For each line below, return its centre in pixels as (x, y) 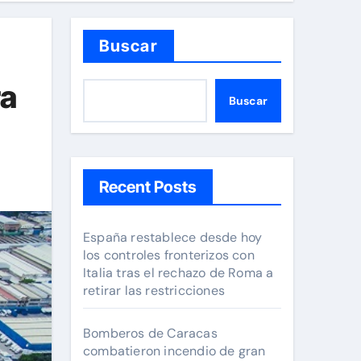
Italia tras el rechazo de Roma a (178, 273)
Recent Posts (148, 187)
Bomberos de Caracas (150, 333)
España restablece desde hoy (173, 237)
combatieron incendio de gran (174, 351)
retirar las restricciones (154, 290)
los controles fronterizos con (169, 255)
